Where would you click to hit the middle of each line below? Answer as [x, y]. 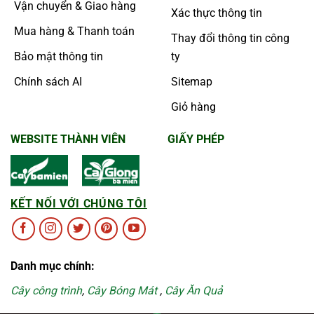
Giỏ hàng [193, 107]
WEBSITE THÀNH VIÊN [68, 139]
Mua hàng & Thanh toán [74, 31]
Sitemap [192, 81]
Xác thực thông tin [217, 13]
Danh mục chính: [53, 266]
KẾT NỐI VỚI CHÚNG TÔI [79, 204]
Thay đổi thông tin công [230, 38]
